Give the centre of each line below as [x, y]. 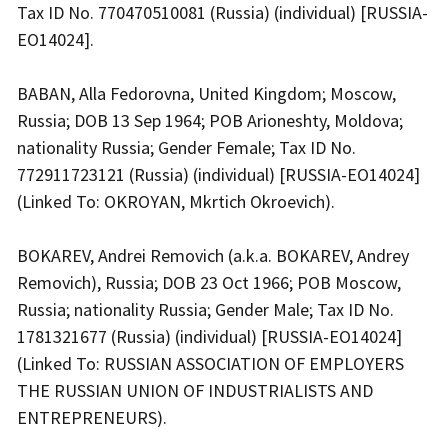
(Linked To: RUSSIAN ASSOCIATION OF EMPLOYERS [210, 363]
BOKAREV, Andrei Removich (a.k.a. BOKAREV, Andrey [213, 255]
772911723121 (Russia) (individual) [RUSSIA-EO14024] [218, 174]
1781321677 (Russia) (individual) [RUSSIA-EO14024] [209, 336]
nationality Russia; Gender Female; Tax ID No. [186, 147]
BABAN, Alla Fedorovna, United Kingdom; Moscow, [206, 93]
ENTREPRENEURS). [94, 417]
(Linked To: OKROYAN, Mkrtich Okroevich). [178, 201]
